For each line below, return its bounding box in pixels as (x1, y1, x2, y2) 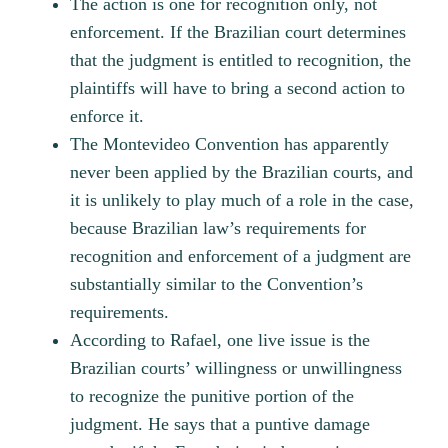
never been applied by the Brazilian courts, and (70, 162, 414, 183)
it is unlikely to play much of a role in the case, (70, 190, 415, 211)
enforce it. (70, 106, 145, 127)
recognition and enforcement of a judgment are (70, 246, 412, 267)
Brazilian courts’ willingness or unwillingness (70, 358, 403, 379)
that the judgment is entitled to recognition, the (70, 50, 412, 71)
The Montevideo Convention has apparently (70, 134, 390, 155)
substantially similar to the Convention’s (70, 274, 364, 295)
